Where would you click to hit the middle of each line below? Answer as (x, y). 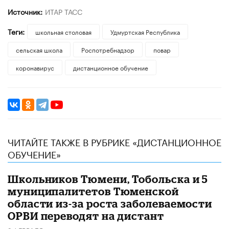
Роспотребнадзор (108, 49)
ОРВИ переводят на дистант (86, 215)
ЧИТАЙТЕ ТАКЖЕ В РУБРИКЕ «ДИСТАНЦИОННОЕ (114, 141)
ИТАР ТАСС (63, 11)
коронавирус (35, 67)
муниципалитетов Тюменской (93, 191)
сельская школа (39, 49)
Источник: (25, 11)
